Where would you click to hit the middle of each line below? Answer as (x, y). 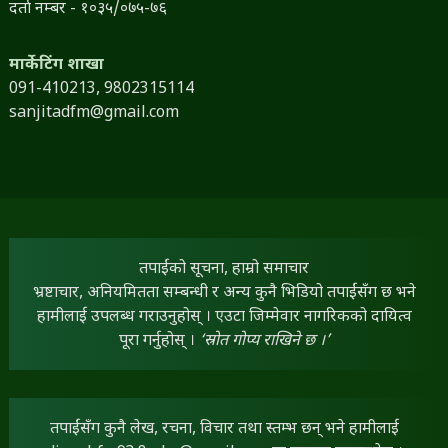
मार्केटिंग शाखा (56, 66)
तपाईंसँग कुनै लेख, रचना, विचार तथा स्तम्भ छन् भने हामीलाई (224, 430)
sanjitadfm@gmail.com (93, 114)
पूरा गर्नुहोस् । (158, 342)
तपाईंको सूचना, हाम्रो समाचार (224, 270)
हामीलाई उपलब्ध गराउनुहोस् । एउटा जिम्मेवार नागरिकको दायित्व (224, 318)
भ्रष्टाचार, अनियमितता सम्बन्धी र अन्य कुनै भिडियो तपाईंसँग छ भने (224, 294)
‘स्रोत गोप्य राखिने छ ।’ (264, 342)
